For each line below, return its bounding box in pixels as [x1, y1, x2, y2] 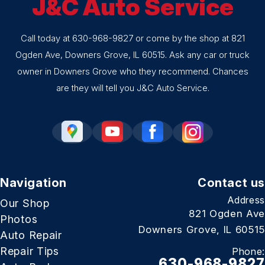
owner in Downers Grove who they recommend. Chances [17, 66, 248, 77]
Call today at [20, 33, 72, 44]
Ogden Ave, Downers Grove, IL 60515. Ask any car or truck [15, 49, 250, 61]
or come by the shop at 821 [132, 33, 245, 44]
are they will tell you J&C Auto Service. [56, 82, 209, 94]
